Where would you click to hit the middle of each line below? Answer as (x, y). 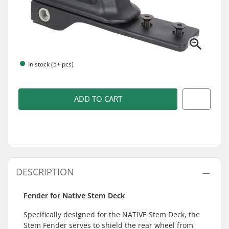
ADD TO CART (98, 99)
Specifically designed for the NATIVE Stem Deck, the (112, 214)
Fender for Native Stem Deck (74, 196)
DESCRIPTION (45, 172)
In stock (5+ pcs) (51, 64)
